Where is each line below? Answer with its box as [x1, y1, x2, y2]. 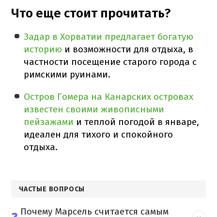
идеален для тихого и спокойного [24, 128, 173, 140]
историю [24, 43, 62, 55]
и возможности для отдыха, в [62, 43, 194, 55]
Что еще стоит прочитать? [11, 5, 170, 21]
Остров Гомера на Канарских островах [24, 91, 194, 102]
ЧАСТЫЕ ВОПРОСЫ [19, 185, 85, 193]
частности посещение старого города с [24, 56, 197, 67]
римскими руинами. [24, 68, 111, 80]
